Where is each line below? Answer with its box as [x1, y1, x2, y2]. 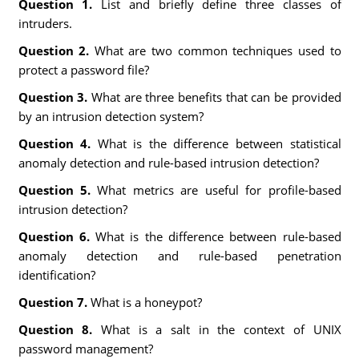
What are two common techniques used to [94, 42, 341, 58]
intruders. [18, 15, 72, 31]
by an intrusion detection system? [18, 108, 204, 124]
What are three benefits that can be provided [87, 89, 341, 105]
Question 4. [18, 135, 98, 151]
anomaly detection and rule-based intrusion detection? [18, 155, 319, 171]
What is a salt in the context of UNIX [100, 321, 341, 337]
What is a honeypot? [87, 294, 202, 310]
